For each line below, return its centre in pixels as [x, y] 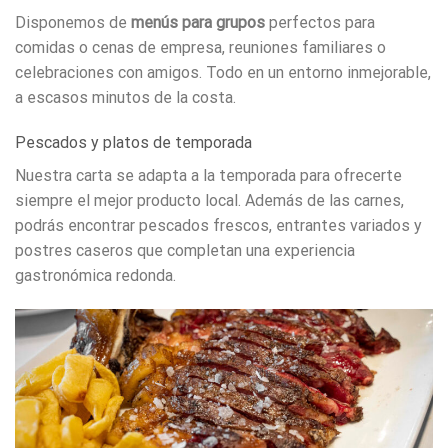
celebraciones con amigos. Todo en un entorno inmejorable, [223, 72]
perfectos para [320, 22]
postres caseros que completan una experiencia [185, 251]
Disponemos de [73, 22]
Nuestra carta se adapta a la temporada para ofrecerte [208, 176]
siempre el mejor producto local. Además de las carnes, [209, 201]
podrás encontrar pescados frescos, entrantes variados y [218, 226]
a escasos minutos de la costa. [125, 97]
